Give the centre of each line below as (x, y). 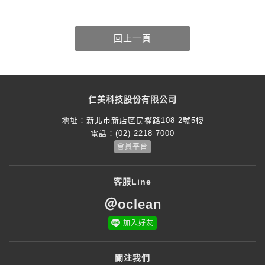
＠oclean (132, 204)
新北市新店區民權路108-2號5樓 (145, 120)
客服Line (132, 181)
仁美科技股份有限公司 (132, 99)
